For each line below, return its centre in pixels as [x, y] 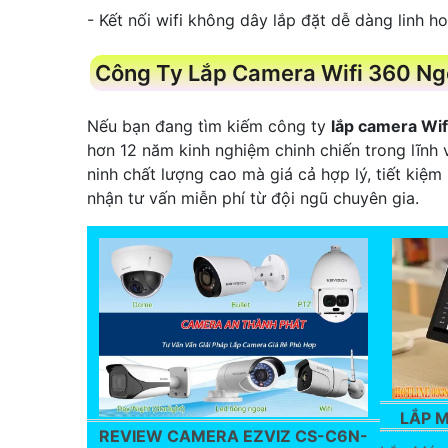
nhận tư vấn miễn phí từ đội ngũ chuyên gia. [253, 197]
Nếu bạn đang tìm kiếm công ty [209, 125]
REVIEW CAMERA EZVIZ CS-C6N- [233, 435]
